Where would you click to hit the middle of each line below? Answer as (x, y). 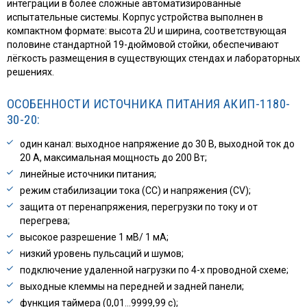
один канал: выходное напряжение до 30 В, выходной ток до (157, 144)
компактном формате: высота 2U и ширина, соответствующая (147, 30)
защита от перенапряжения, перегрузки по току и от (139, 207)
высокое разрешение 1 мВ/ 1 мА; (94, 237)
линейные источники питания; (88, 174)
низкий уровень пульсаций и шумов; (102, 254)
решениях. (30, 72)
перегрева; (45, 221)
